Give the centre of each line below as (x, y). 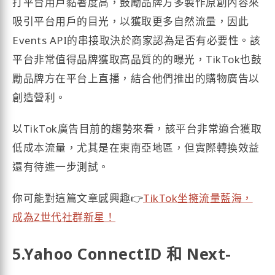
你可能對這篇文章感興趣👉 (78, 198)
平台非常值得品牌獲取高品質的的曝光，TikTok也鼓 (137, 59)
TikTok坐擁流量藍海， (198, 198)
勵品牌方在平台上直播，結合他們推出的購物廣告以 (136, 78)
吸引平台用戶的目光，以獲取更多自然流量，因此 (131, 21)
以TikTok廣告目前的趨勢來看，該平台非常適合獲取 (137, 128)
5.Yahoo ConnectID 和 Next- (122, 253)
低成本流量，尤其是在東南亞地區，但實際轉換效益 (136, 147)
